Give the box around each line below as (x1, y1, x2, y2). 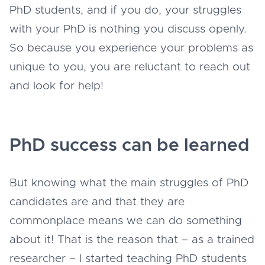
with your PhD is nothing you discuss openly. (9, 23, 247, 35)
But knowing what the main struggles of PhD (9, 177, 248, 189)
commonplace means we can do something (9, 215, 242, 227)
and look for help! (9, 80, 104, 92)
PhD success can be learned (9, 136, 250, 154)
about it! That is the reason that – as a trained (9, 234, 254, 245)
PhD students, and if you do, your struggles (9, 4, 241, 16)
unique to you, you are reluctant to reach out (9, 61, 250, 73)
